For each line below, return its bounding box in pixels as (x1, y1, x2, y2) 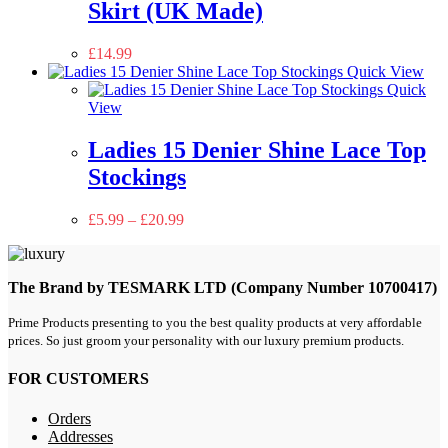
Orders (48, 409, 91, 427)
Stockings (88, 164, 186, 191)
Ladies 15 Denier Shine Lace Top (88, 137, 426, 164)
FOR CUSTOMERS (8, 370, 149, 388)
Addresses (48, 427, 113, 445)
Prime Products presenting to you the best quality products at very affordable (8, 315, 422, 331)
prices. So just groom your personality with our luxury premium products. (8, 333, 404, 349)
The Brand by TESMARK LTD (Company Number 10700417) (8, 279, 437, 297)
